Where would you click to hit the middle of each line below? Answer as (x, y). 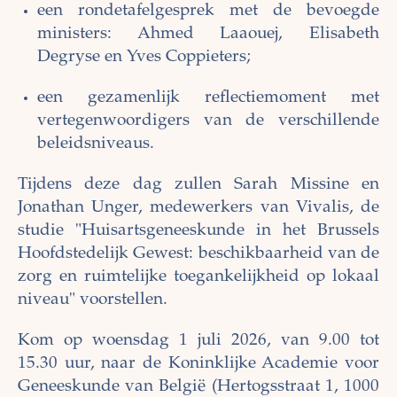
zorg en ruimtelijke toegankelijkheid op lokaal (198, 277)
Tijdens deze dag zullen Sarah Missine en (198, 185)
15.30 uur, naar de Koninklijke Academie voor (198, 364)
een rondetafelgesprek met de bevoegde (208, 12)
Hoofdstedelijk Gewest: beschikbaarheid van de (198, 254)
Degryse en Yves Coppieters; (146, 58)
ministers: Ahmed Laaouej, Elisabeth (208, 35)
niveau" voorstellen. (93, 300)
